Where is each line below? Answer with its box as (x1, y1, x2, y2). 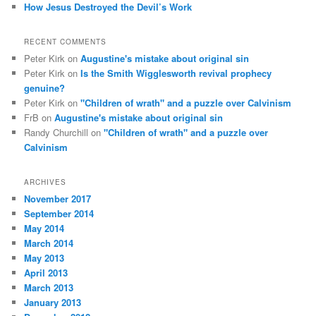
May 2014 (24, 221, 65, 236)
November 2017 (24, 192, 92, 206)
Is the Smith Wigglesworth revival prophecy (80, 66, 272, 80)
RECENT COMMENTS (24, 37, 107, 47)
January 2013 (24, 296, 82, 310)
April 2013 (24, 266, 68, 280)
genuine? (24, 81, 66, 95)
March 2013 (24, 281, 74, 295)
